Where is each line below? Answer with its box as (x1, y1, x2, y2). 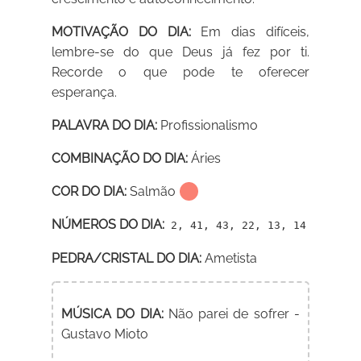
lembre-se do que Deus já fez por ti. (52, 44, 309, 60)
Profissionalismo (157, 118, 259, 134)
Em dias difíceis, (190, 24, 309, 40)
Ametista (201, 251, 258, 267)
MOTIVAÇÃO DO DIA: (52, 24, 191, 40)
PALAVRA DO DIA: (52, 118, 158, 134)
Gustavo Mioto (61, 326, 149, 342)
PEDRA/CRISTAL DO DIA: (52, 251, 202, 267)
